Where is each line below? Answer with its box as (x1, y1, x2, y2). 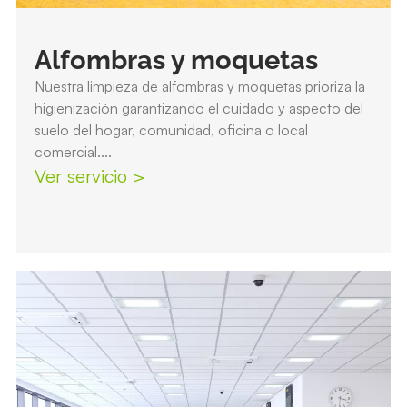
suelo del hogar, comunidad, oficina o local (34, 121, 308, 140)
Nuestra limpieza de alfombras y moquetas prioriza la (34, 77, 365, 96)
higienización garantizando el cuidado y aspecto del (34, 99, 363, 118)
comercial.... (34, 143, 112, 162)
